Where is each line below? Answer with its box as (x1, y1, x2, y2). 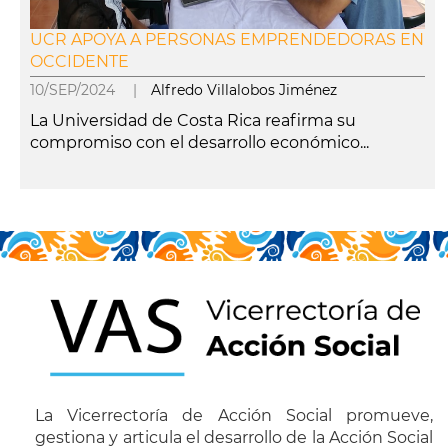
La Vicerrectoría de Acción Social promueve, (35, 406, 433, 426)
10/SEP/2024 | (30, 81, 151, 99)
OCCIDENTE (30, 52, 129, 71)
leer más (20, 190, 88, 209)
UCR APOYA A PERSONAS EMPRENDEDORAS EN (30, 30, 424, 49)
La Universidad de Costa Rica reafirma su (30, 111, 356, 130)
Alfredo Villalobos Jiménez (151, 81, 337, 99)
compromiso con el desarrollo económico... (30, 133, 369, 152)
